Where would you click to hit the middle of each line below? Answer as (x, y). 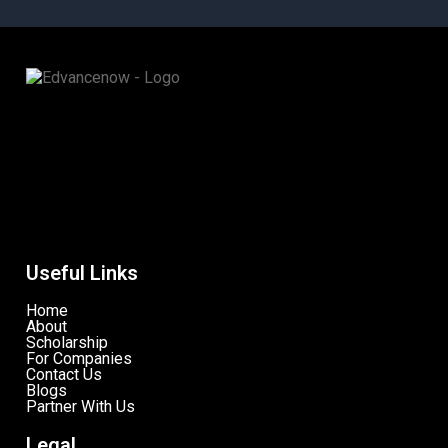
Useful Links (82, 272)
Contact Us (64, 374)
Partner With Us (80, 406)
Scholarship (67, 342)
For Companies (79, 358)
